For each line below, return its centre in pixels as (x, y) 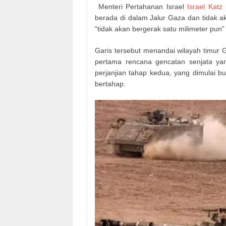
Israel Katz (205, 6)
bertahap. (110, 83)
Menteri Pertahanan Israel (141, 6)
